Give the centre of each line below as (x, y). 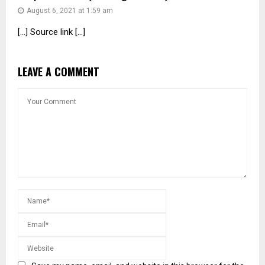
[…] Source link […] (51, 32)
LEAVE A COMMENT (59, 72)
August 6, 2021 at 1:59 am (70, 11)
